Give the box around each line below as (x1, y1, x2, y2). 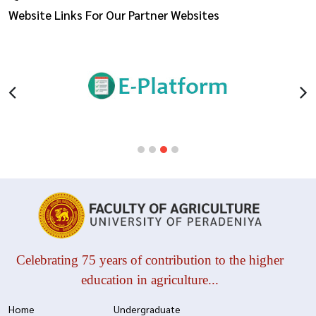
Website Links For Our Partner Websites (8, 6, 219, 23)
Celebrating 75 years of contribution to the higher (16, 253, 284, 268)
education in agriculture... (81, 272, 219, 288)
